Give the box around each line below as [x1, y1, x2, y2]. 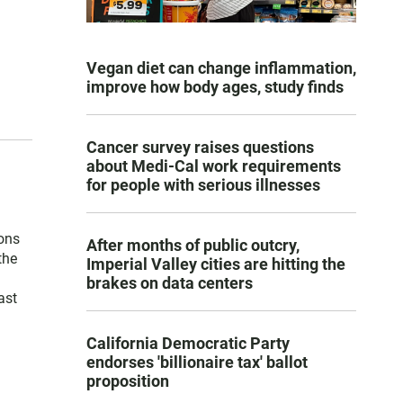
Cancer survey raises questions [86, 138, 314, 157]
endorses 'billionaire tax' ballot [86, 353, 308, 372]
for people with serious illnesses [86, 175, 320, 195]
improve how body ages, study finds [86, 77, 344, 97]
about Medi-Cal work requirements [86, 157, 341, 176]
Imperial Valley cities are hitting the [86, 255, 345, 274]
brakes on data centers [86, 273, 253, 293]
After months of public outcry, [86, 236, 300, 255]
